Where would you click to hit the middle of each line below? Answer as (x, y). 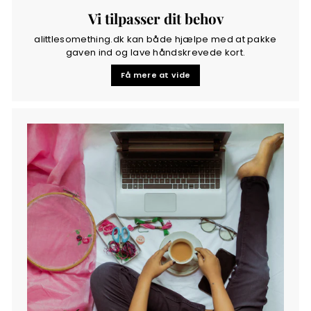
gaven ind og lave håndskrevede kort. (155, 52)
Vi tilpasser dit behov (155, 18)
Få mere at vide (155, 75)
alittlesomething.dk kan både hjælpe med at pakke (155, 39)
